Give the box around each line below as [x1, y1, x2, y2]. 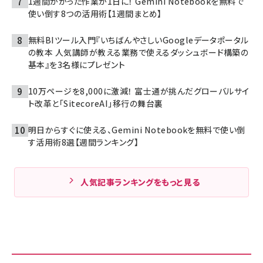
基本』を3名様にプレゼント [28, 58, 126, 70]
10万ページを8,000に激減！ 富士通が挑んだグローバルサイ [28, 85, 249, 97]
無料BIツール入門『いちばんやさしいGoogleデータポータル [28, 33, 249, 46]
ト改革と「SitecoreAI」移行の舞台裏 [28, 97, 163, 109]
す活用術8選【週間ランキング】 [28, 136, 139, 148]
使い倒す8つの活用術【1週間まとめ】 [28, 7, 162, 19]
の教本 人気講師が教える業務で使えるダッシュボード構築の [28, 46, 249, 58]
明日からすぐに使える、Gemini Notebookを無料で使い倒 [28, 123, 245, 136]
